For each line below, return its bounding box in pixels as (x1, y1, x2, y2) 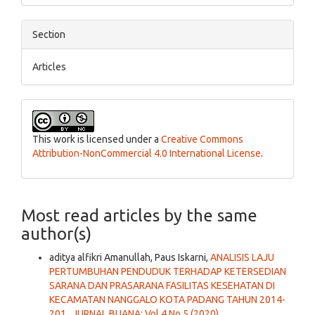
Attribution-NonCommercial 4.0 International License (32, 148, 261, 160)
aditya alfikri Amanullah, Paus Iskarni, (49, 252, 210, 264)
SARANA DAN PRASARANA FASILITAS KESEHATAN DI (49, 280, 275, 292)
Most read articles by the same (21, 206, 257, 226)
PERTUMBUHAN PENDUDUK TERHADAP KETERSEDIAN (49, 266, 286, 278)
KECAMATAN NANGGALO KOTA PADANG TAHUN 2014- (49, 294, 285, 306)
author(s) (21, 224, 91, 244)
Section (32, 29, 65, 41)
